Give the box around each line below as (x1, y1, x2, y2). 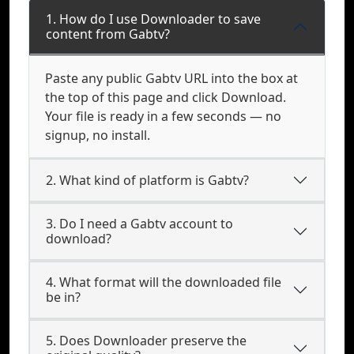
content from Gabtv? (46, 25, 170, 43)
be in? (46, 288, 81, 306)
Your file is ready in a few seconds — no (45, 107, 281, 125)
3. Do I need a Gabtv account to (46, 215, 233, 232)
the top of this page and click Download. (45, 88, 286, 106)
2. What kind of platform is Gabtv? (46, 171, 249, 189)
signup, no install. (45, 126, 150, 144)
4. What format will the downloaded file (46, 273, 281, 291)
